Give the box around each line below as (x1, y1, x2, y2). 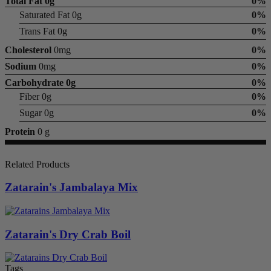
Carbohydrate (5, 77, 64, 88)
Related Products (5, 158, 70, 169)
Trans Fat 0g (19, 25, 67, 36)
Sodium (5, 60, 36, 71)
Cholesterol (5, 44, 51, 55)
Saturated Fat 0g (19, 9, 82, 20)
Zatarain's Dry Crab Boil (5, 227, 131, 241)
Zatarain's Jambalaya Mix (5, 181, 138, 194)
